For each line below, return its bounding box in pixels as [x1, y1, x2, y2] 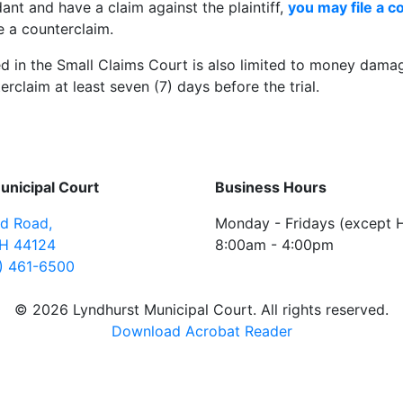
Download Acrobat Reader [111, 322, 292, 340]
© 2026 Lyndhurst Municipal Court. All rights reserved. [14, 300, 389, 318]
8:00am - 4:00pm [215, 236, 334, 254]
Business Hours [215, 178, 327, 196]
